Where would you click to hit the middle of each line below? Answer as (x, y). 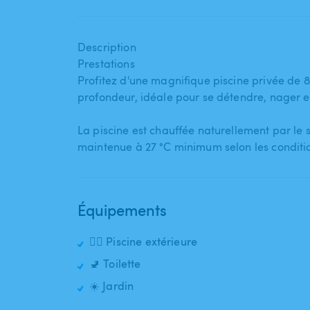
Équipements (122, 210)
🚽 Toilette (115, 264)
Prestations (106, 64)
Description (107, 47)
